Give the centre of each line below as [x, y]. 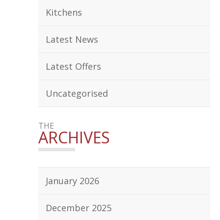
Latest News [72, 39]
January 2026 [72, 181]
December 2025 [79, 208]
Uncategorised [77, 93]
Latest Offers [73, 66]
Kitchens [64, 12]
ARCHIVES [74, 137]
